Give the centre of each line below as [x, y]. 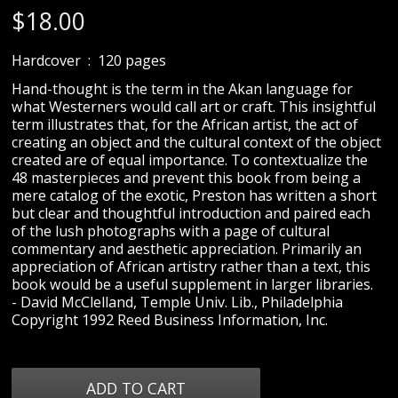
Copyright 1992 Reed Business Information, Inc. [170, 320]
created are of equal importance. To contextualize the [190, 160]
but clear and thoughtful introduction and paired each [191, 214]
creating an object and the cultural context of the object [197, 143]
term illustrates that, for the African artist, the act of [185, 125]
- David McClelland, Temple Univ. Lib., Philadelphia [178, 302]
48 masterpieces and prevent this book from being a [187, 178]
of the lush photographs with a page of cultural [171, 231]
